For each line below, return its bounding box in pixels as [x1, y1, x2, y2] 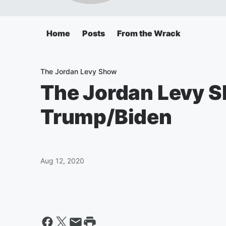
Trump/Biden [40, 104, 172, 129]
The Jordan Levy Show [40, 67, 117, 76]
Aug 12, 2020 [40, 156, 84, 165]
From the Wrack [117, 28, 181, 38]
